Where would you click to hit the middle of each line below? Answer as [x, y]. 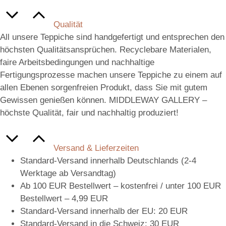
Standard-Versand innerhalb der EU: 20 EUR [104, 211]
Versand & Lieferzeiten [96, 148]
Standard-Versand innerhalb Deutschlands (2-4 [108, 160]
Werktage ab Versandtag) [68, 173]
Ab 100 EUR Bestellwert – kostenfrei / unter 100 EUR [121, 186]
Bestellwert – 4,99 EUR [64, 198]
